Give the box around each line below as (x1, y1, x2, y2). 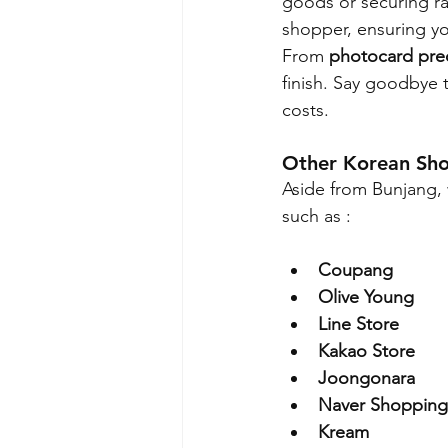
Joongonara (318, 366, 415, 389)
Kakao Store (318, 339, 415, 362)
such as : (282, 204, 351, 227)
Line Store (318, 312, 399, 335)
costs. (282, 98, 329, 121)
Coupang (318, 258, 393, 281)
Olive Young (318, 285, 414, 308)
